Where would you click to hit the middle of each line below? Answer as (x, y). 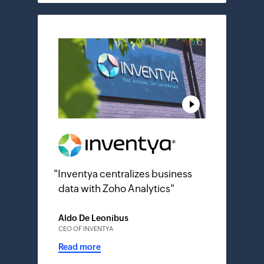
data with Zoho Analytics (114, 189)
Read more (80, 247)
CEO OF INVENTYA (86, 229)
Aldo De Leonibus (93, 218)
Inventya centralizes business (125, 174)
